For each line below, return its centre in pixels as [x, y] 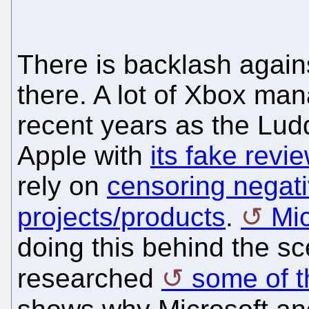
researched [89, 279]
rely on [62, 186]
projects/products [121, 217]
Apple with [84, 156]
